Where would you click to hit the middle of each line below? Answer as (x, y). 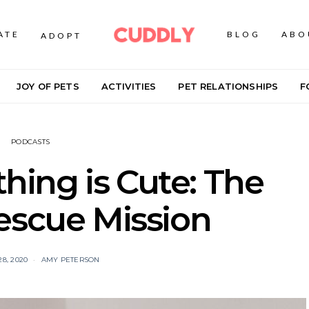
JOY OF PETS (48, 86)
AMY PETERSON (70, 260)
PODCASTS (30, 142)
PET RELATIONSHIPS (228, 86)
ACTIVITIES (129, 86)
